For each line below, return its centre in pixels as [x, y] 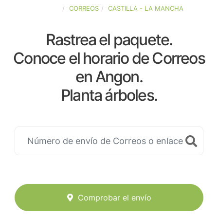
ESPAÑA [47, 8]
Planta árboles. [109, 95]
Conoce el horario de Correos [109, 58]
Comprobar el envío [114, 198]
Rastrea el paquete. [109, 40]
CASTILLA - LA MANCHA [145, 8]
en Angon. [109, 77]
